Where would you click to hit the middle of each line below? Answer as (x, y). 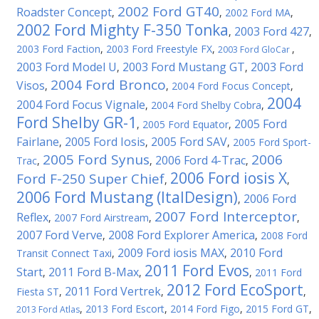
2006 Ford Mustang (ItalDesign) (127, 197)
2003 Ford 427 (272, 31)
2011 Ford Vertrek (113, 291)
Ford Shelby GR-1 (77, 122)
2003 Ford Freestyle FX (159, 49)
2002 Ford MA (258, 12)
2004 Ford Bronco (108, 85)
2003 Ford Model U (67, 67)
